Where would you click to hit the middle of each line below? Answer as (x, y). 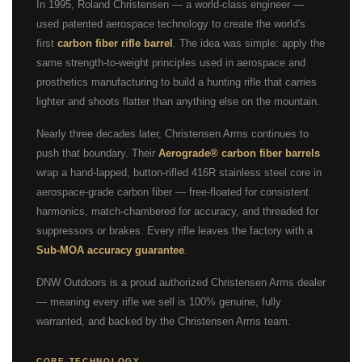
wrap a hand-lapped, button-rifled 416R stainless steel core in (179, 172)
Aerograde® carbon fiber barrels (239, 153)
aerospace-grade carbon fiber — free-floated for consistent (173, 192)
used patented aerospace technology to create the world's (171, 23)
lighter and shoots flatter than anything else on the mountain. (178, 101)
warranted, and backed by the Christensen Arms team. (164, 321)
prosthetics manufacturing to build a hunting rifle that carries (177, 82)
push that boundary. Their (97, 153)
